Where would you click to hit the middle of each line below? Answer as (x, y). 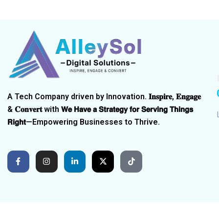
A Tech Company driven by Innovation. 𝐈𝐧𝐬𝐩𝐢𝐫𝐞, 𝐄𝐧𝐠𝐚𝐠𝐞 (104, 96)
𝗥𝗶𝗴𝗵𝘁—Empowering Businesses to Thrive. (84, 122)
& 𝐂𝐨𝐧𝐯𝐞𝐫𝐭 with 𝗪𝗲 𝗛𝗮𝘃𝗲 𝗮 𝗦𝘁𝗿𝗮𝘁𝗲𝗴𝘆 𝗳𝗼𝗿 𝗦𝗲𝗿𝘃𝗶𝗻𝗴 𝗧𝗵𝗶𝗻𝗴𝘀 (100, 109)
